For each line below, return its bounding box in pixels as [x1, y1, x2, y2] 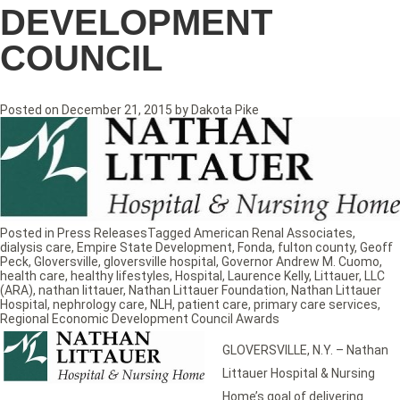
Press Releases [57, 225, 147, 240]
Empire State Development [77, 239, 232, 254]
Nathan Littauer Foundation [129, 282, 286, 297]
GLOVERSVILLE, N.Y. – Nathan [222, 342, 388, 357]
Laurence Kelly [228, 268, 309, 283]
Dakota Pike [191, 103, 259, 118]
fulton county [278, 239, 354, 254]
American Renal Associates [194, 225, 353, 240]
